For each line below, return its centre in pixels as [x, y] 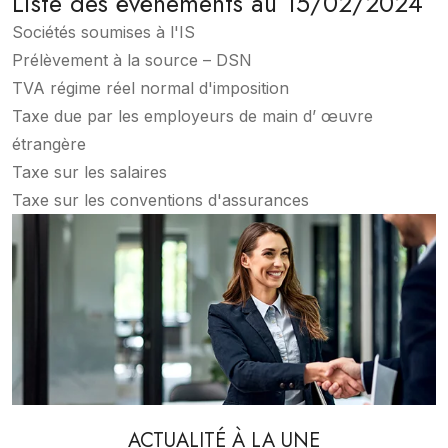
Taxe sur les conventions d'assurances [160, 199]
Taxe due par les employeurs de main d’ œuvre [192, 115]
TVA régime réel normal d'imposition [150, 87]
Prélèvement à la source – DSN [132, 59]
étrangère [49, 143]
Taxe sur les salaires [89, 171]
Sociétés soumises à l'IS [103, 31]
